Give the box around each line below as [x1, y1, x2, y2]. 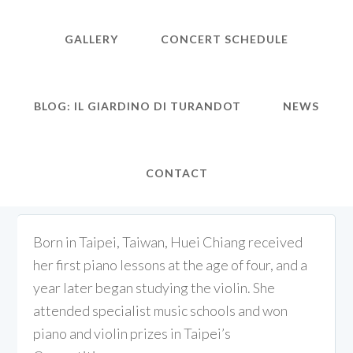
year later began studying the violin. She [33, 279, 276, 296]
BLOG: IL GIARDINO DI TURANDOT [33, 99, 241, 113]
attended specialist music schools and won [33, 302, 288, 319]
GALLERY [65, 32, 119, 46]
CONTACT [145, 166, 208, 180]
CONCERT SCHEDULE [160, 32, 288, 46]
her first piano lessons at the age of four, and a [33, 256, 308, 273]
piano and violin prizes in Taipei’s [33, 325, 232, 342]
